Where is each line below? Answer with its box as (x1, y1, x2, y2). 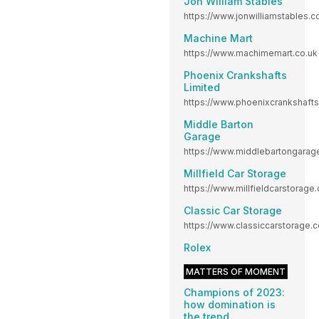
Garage (184, 130, 221, 142)
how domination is (184, 298, 276, 310)
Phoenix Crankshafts (184, 68, 287, 81)
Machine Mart (184, 31, 253, 44)
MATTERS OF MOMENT (186, 266, 286, 277)
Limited (184, 80, 220, 93)
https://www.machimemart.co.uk (184, 47, 318, 58)
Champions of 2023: (184, 286, 285, 298)
